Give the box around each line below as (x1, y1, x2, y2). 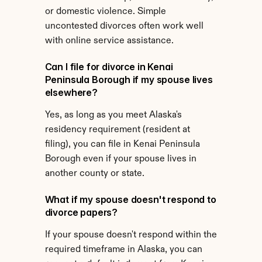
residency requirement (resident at (44, 125, 190, 135)
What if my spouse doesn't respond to (44, 194, 216, 205)
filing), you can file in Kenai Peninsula (44, 140, 200, 149)
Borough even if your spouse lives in (44, 154, 196, 164)
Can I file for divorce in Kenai (44, 61, 173, 73)
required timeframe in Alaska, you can (44, 245, 202, 254)
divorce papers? (44, 206, 118, 218)
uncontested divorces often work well (44, 22, 204, 31)
